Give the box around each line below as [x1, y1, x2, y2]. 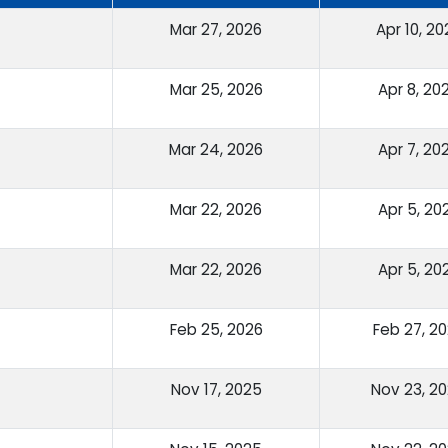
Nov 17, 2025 [170, 379, 262, 401]
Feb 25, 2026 [169, 319, 263, 341]
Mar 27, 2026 [170, 19, 262, 41]
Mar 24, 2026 [169, 139, 263, 161]
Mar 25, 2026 [169, 79, 263, 101]
